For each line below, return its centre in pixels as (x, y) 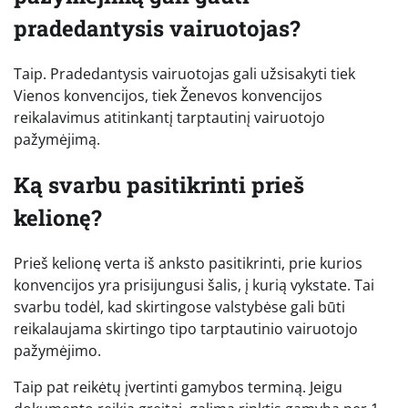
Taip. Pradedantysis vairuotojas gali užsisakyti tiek (184, 74)
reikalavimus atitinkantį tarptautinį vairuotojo (169, 118)
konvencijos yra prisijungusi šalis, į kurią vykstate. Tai (194, 286)
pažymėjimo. (57, 351)
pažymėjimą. (57, 140)
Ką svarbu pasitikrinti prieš (159, 185)
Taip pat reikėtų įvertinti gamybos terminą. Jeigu (178, 388)
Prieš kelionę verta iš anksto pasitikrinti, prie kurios (188, 264)
